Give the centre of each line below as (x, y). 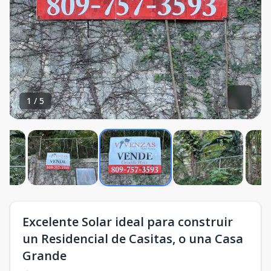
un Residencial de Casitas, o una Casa (133, 239)
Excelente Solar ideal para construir (128, 222)
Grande (44, 256)
